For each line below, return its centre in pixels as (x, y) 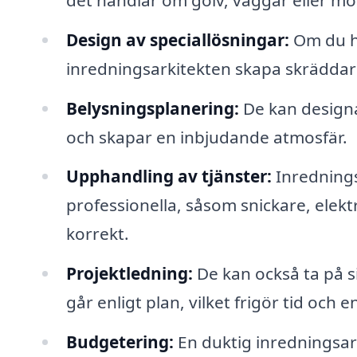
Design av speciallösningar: (177, 39)
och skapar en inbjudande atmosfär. (206, 137)
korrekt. (97, 234)
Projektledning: (129, 274)
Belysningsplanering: (152, 108)
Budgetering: (120, 342)
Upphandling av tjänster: (169, 177)
